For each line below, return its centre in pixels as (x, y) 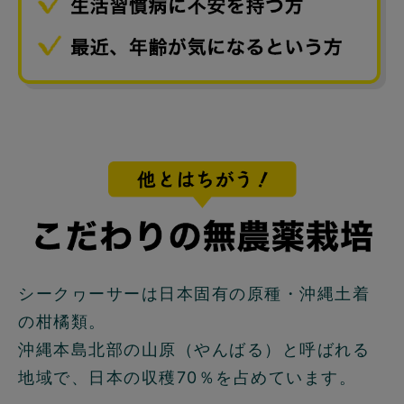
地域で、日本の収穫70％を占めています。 (187, 377)
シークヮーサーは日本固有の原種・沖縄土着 (194, 293)
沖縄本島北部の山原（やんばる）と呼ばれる (194, 349)
